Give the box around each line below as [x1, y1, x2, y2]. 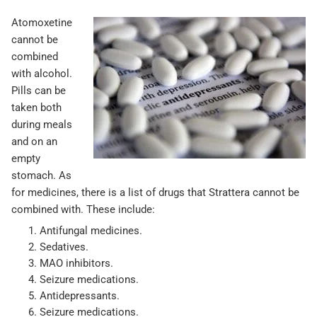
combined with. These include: [11, 203, 155, 217]
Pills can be [11, 84, 66, 98]
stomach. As [11, 169, 71, 183]
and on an [11, 135, 57, 149]
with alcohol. [11, 67, 72, 81]
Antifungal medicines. [40, 224, 142, 238]
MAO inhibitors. [40, 257, 113, 270]
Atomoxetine [11, 16, 72, 30]
